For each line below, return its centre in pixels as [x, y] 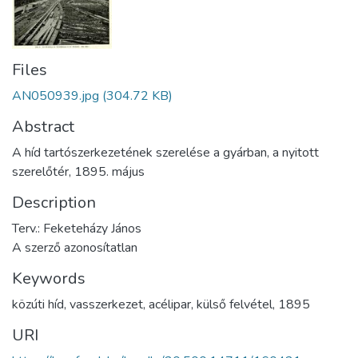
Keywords [49, 278]
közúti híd [38, 304]
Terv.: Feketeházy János [77, 228]
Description [54, 202]
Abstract [43, 126]
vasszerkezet [106, 304]
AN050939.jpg [56, 95]
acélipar [170, 304]
